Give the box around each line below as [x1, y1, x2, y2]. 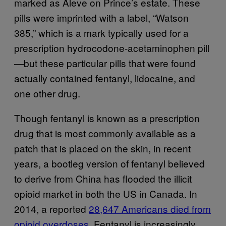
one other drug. [14, 86, 80, 100]
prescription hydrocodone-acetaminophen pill [14, 41, 209, 54]
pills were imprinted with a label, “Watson [14, 11, 189, 24]
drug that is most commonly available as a [14, 126, 196, 140]
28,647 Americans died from [89, 202, 211, 215]
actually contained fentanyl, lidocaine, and [14, 71, 195, 85]
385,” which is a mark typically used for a [14, 26, 189, 39]
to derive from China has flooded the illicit [14, 172, 192, 185]
